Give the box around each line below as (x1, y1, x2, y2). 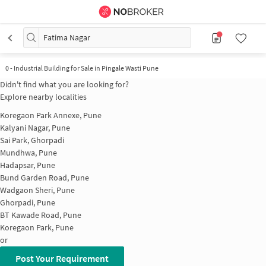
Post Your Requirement (15, 252, 109, 264)
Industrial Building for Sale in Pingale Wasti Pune (13, 64, 159, 72)
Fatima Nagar (43, 32, 90, 43)
